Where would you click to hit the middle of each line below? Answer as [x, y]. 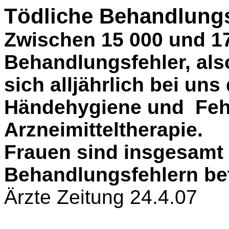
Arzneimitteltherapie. [104, 130]
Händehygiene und [97, 107]
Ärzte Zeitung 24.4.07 [101, 197]
